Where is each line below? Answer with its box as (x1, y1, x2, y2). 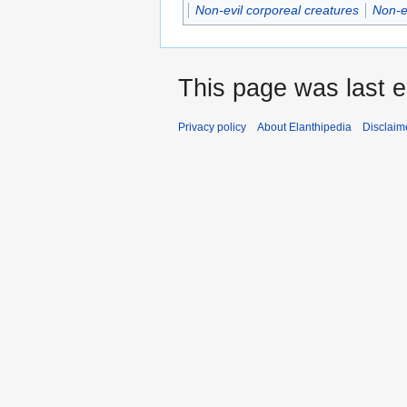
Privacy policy (178, 121, 246, 134)
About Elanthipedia (257, 121, 352, 134)
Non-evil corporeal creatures (195, 3, 359, 18)
